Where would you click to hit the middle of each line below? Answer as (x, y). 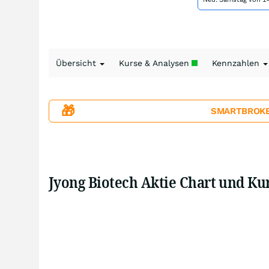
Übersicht (77, 63)
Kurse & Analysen (155, 63)
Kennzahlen (237, 63)
